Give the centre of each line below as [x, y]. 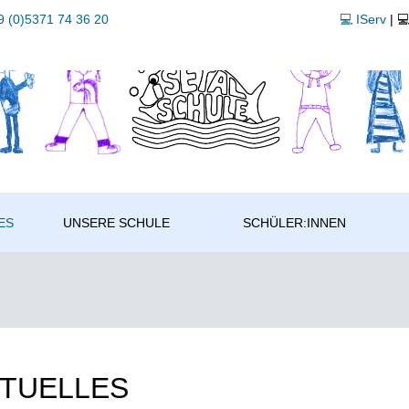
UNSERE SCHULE [117, 222]
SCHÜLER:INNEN [294, 222]
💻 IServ [363, 19]
